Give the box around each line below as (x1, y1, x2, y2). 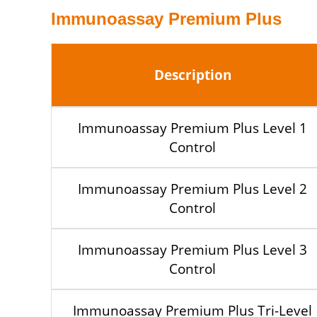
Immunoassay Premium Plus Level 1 (78, 118, 307, 137)
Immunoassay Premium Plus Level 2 (78, 179, 307, 198)
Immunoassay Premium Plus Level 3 (78, 240, 307, 259)
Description (154, 65, 231, 84)
